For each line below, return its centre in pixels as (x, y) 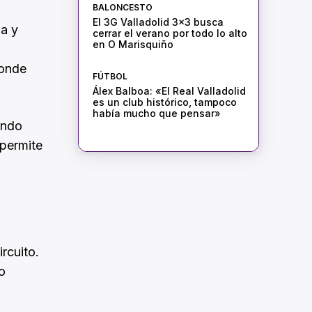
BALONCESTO (122, 8)
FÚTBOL (110, 77)
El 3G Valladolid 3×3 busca (158, 22)
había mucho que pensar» (156, 114)
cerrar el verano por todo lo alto (170, 33)
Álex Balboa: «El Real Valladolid (169, 91)
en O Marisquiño (133, 45)
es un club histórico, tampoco (164, 102)
